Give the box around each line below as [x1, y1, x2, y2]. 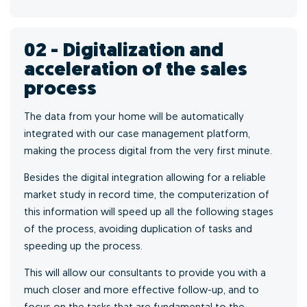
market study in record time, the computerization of [24, 191, 269, 201]
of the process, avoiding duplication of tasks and [24, 225, 252, 235]
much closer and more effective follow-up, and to [24, 286, 259, 296]
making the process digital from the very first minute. [24, 147, 272, 157]
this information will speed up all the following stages [24, 208, 273, 218]
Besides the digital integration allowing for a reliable [24, 173, 266, 184]
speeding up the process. [24, 242, 143, 252]
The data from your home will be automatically [24, 112, 244, 123]
